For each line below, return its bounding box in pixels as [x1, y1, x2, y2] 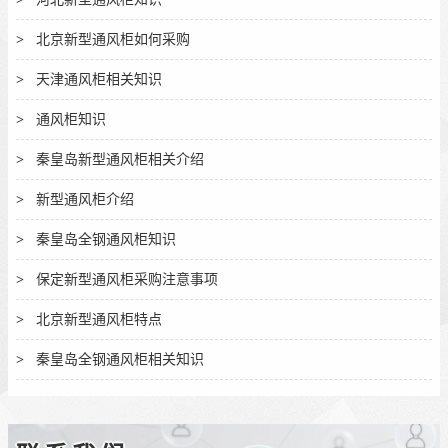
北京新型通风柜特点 [32, 311, 162, 327]
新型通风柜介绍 [32, 191, 134, 207]
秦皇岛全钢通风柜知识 [32, 231, 176, 247]
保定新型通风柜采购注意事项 [32, 271, 218, 287]
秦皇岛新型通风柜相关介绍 [32, 151, 204, 167]
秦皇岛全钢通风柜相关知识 [32, 351, 204, 367]
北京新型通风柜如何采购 [32, 31, 190, 47]
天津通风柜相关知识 [32, 71, 162, 87]
